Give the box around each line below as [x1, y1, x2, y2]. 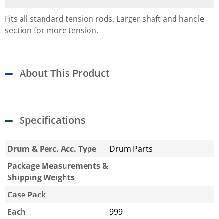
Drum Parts [109, 143, 153, 154]
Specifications [20, 113, 86, 127]
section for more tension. [5, 25, 98, 36]
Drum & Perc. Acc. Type [7, 143, 96, 154]
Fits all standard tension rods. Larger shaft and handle [5, 13, 204, 24]
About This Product [20, 66, 109, 80]
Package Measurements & [7, 160, 108, 172]
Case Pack [7, 189, 46, 200]
